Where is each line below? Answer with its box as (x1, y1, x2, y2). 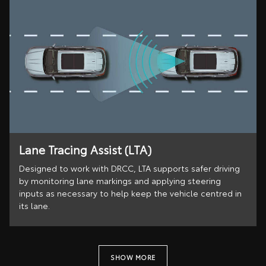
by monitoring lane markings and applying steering (19, 175, 221, 187)
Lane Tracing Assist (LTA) (19, 141, 151, 157)
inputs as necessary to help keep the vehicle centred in (19, 187, 242, 199)
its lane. (19, 199, 50, 212)
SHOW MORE (110, 252, 156, 262)
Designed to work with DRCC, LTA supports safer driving (19, 162, 240, 175)
